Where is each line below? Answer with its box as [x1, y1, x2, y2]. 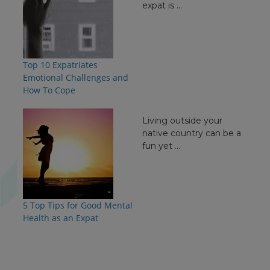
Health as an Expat [22, 212, 98, 224]
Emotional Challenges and [22, 72, 128, 83]
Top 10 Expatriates [22, 59, 98, 71]
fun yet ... [142, 140, 181, 151]
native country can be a [142, 128, 242, 139]
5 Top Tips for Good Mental [22, 199, 133, 211]
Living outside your [142, 115, 223, 126]
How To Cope [22, 84, 75, 96]
